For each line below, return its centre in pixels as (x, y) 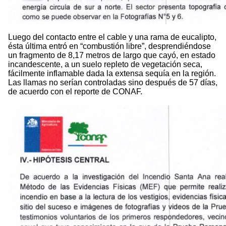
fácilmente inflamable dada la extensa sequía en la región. (112, 74)
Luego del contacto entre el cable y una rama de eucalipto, (112, 37)
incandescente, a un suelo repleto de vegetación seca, (105, 65)
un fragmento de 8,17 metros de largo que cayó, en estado (112, 55)
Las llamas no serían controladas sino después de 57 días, (113, 83)
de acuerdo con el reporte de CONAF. (75, 92)
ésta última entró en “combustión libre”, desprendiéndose (109, 46)
